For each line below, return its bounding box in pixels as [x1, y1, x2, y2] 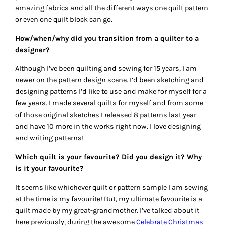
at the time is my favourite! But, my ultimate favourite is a [15, 194, 203, 203]
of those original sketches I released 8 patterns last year [15, 110, 197, 120]
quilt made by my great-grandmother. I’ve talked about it [15, 206, 200, 215]
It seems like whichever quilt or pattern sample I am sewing [15, 183, 208, 192]
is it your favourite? [15, 164, 84, 173]
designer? [15, 45, 50, 54]
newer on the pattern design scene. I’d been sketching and [15, 76, 204, 85]
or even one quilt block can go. [15, 15, 113, 24]
